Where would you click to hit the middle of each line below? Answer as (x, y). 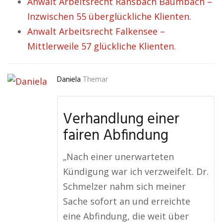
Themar (95, 80)
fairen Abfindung (116, 136)
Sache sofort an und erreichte (127, 201)
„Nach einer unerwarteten (118, 157)
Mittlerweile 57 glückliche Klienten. (102, 46)
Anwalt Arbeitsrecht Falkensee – (96, 31)
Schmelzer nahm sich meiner (124, 187)
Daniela (69, 80)
